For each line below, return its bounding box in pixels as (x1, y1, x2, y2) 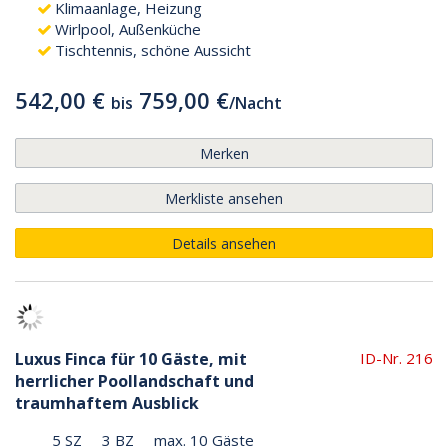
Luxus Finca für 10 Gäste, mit (15, 347, 247, 370)
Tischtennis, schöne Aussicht (55, 39, 251, 60)
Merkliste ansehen (165, 188, 283, 208)
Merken (199, 143, 249, 163)
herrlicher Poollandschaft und (15, 369, 254, 392)
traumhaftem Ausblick (15, 391, 199, 414)
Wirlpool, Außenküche (55, 18, 201, 39)
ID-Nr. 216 (360, 347, 433, 368)
